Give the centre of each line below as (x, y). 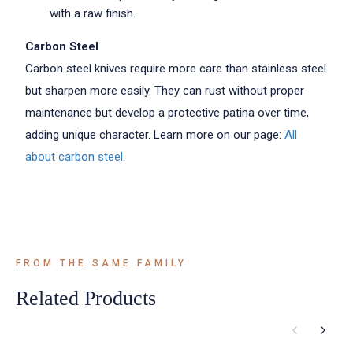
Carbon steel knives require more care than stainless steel (176, 69)
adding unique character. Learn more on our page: (155, 135)
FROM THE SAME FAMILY (101, 263)
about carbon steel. (75, 157)
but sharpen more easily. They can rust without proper (165, 91)
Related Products (86, 298)
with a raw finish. (93, 13)
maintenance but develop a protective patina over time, (167, 113)
